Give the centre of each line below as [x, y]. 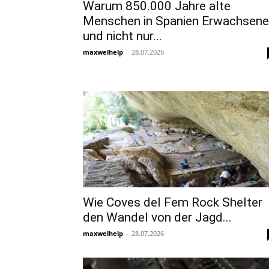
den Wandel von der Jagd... [157, 217]
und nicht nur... [122, 36]
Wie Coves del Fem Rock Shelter [173, 202]
